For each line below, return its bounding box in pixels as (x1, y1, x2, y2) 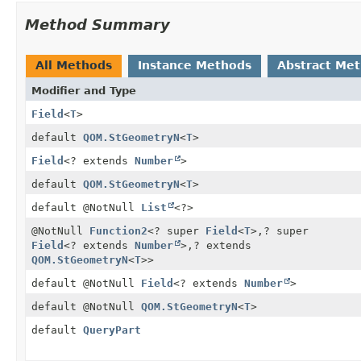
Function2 (89, 224, 147, 237)
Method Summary (25, 15, 170, 33)
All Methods (35, 58, 112, 72)
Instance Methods (138, 58, 251, 72)
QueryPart (83, 323, 141, 336)
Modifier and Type (31, 84, 136, 97)
